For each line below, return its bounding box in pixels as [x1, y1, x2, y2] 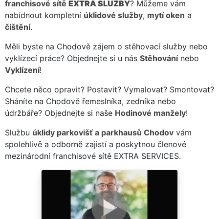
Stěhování [140, 53, 178, 63]
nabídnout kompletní [5, 10, 84, 20]
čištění [5, 22, 30, 32]
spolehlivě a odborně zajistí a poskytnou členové [5, 139, 186, 149]
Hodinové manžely [115, 108, 186, 118]
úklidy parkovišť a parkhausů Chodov [32, 127, 174, 137]
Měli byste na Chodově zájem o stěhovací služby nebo [5, 41, 208, 51]
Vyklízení [5, 65, 40, 75]
